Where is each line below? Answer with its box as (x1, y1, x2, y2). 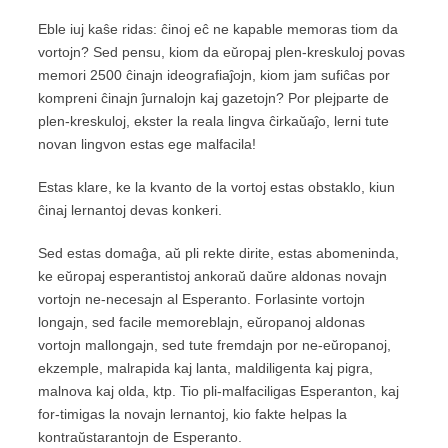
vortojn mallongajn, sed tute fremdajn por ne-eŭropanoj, (38, 337, 391, 353)
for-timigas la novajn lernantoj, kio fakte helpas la (38, 406, 347, 422)
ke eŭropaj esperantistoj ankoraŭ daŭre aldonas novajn (38, 268, 387, 284)
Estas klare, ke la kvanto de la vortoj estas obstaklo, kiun (38, 179, 395, 195)
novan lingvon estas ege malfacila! (38, 136, 256, 152)
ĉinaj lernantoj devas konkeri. (38, 202, 222, 218)
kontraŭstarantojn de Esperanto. (38, 429, 242, 445)
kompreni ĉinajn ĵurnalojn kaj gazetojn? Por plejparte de (38, 90, 389, 106)
